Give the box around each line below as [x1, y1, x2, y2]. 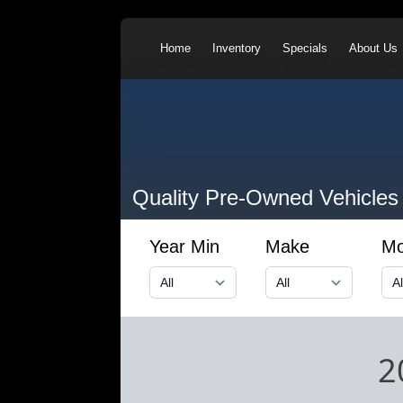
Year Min [149, 236, 220, 256]
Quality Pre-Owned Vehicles [131, 184, 399, 210]
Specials [282, 41, 328, 56]
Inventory [212, 41, 262, 56]
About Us [349, 41, 399, 56]
